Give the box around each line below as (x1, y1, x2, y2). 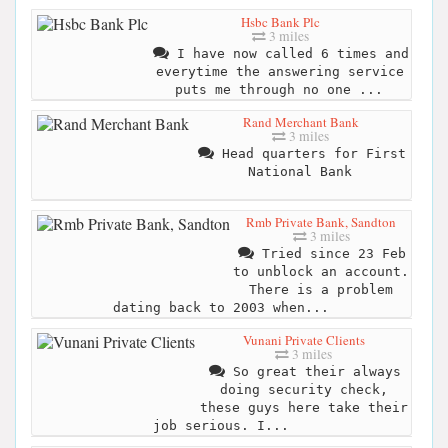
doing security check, (219, 382, 388, 398)
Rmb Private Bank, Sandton (246, 213, 396, 232)
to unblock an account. (233, 264, 409, 280)
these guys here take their (199, 400, 408, 416)
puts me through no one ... (175, 81, 383, 97)
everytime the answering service (156, 63, 404, 79)
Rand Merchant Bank (242, 113, 359, 132)
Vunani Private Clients (242, 331, 365, 350)
